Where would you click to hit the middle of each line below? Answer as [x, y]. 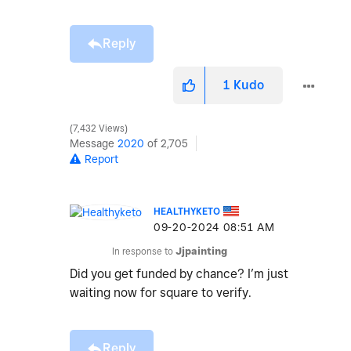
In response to [144, 251]
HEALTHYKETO [187, 212]
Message [94, 144]
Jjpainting [201, 251]
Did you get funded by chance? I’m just [179, 274]
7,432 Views [99, 129]
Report [101, 159]
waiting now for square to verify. [162, 293]
